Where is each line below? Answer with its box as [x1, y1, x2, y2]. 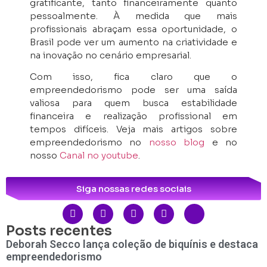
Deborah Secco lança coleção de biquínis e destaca [6, 237, 258, 250]
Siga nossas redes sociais [76, 182, 191, 194]
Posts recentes [6, 222, 112, 240]
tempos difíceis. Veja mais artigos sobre [30, 123, 237, 135]
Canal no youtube [60, 150, 138, 162]
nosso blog [148, 136, 205, 148]
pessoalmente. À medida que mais [30, 10, 237, 21]
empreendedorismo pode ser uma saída [30, 84, 237, 96]
